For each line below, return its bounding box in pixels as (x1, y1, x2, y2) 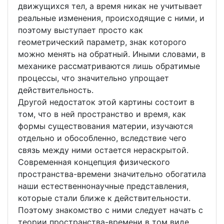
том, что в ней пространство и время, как (18, 109, 186, 119)
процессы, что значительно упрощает (18, 73, 169, 83)
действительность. (18, 85, 93, 95)
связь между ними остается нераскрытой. (18, 145, 188, 155)
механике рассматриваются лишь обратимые (18, 61, 200, 71)
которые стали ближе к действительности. (18, 193, 190, 203)
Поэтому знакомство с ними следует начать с (18, 205, 203, 215)
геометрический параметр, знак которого (18, 37, 186, 47)
